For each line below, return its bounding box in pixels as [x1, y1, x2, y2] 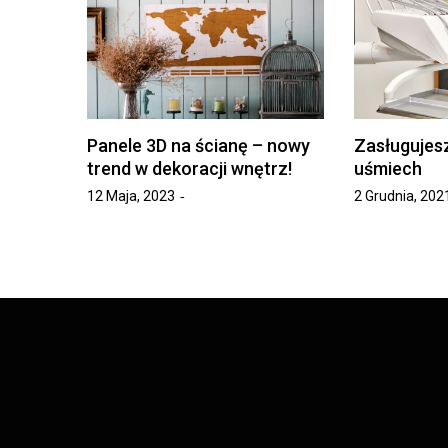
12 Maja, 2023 [87, 187, 175, 204]
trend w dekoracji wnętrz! [87, 157, 292, 179]
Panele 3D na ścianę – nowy [87, 134, 310, 156]
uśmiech [353, 157, 422, 179]
